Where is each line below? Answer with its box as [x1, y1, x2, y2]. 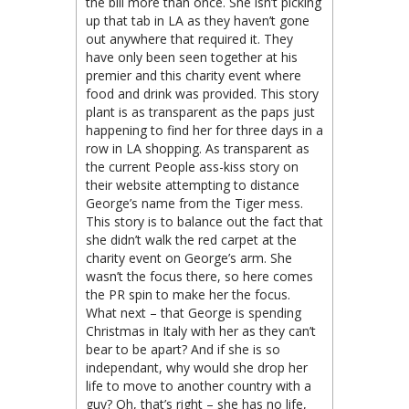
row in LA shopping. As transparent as [86, 139, 309, 157]
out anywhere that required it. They [86, 29, 293, 47]
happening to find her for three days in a [86, 121, 323, 139]
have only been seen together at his [86, 47, 298, 66]
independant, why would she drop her [86, 358, 308, 376]
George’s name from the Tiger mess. [86, 194, 303, 212]
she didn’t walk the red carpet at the [86, 230, 297, 248]
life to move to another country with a [86, 376, 311, 394]
